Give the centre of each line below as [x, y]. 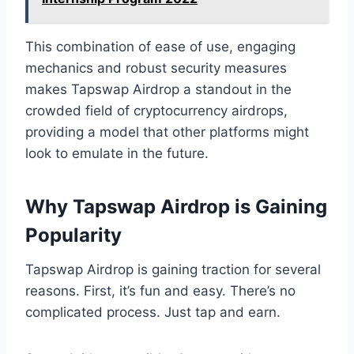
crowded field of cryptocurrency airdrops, [156, 110]
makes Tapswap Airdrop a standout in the [158, 89]
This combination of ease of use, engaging [160, 46]
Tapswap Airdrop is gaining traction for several [173, 269]
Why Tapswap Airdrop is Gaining [176, 206]
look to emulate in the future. [117, 153]
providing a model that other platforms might [167, 132]
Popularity [73, 235]
